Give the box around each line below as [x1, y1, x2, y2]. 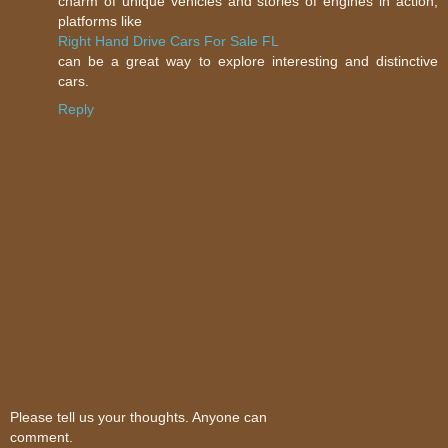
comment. [10, 428, 73, 445]
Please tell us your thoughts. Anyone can [10, 408, 267, 425]
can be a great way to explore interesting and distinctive [58, 53, 438, 70]
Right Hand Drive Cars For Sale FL [58, 33, 279, 50]
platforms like [58, 13, 142, 30]
